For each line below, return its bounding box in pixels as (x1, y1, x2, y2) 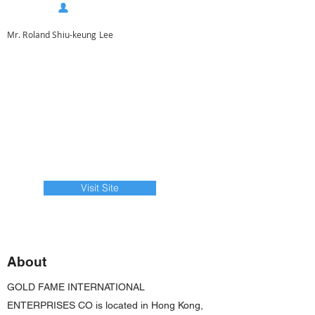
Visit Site (81, 181, 119, 194)
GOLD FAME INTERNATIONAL (7, 281, 145, 292)
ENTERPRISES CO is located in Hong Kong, (7, 300, 203, 311)
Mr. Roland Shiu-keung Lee (7, 29, 113, 40)
